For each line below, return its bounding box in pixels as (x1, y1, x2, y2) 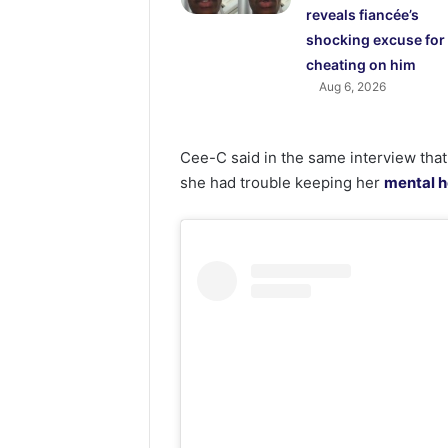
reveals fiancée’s (305, 6, 419, 24)
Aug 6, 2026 (318, 79, 386, 95)
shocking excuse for (305, 31, 445, 49)
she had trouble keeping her (180, 173, 385, 193)
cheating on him (305, 56, 416, 74)
